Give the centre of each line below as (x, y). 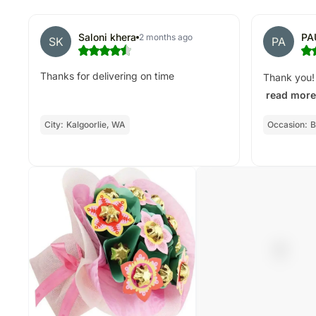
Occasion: (287, 124)
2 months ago (166, 37)
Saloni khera (107, 37)
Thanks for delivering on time (107, 76)
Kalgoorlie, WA (96, 124)
